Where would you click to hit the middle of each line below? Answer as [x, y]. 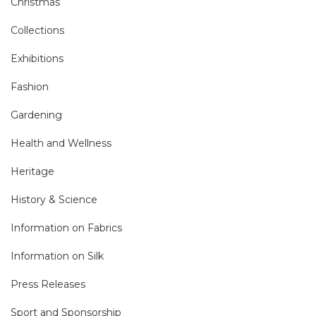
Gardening [36, 115]
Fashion [30, 86]
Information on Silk [57, 256]
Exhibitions [37, 58]
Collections [37, 30]
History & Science [54, 199]
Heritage [32, 171]
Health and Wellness [61, 143]
